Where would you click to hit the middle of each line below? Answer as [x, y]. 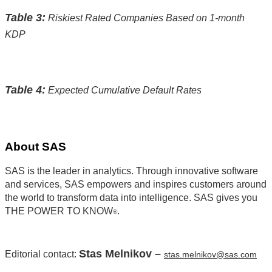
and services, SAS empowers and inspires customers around [136, 185]
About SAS [36, 146]
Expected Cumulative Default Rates [124, 90]
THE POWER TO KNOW [59, 211]
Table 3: [25, 17]
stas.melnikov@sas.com [210, 255]
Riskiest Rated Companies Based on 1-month [145, 18]
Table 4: [25, 90]
